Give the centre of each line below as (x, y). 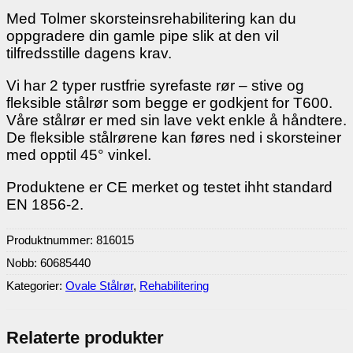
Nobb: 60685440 (48, 263)
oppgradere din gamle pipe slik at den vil (143, 35)
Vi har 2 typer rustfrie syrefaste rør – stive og (155, 85)
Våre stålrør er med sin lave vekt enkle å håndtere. (176, 120)
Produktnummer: (51, 240)
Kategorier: (36, 286)
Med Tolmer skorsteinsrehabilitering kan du (151, 18)
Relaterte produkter (85, 337)
